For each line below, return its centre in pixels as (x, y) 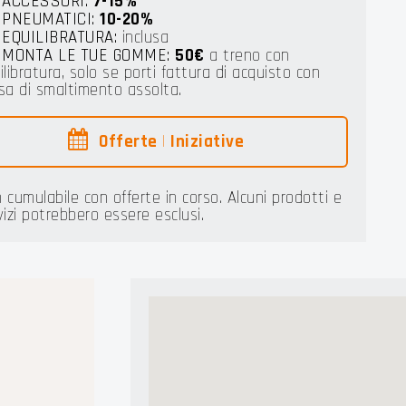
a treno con (247, 55)
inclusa (143, 37)
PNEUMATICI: (48, 19)
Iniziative (208, 141)
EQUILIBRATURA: (60, 37)
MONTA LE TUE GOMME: (86, 55)
